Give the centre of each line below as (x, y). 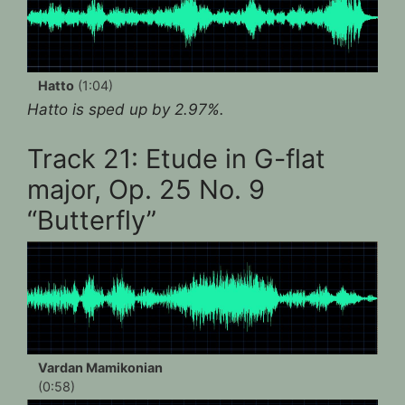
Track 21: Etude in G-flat (176, 159)
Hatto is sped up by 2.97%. (126, 109)
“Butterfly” (92, 221)
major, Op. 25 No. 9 (146, 190)
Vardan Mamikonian (100, 368)
